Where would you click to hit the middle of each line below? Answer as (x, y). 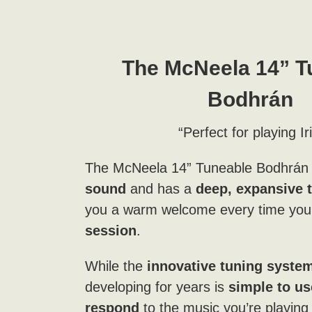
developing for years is (156, 287)
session (110, 230)
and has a (161, 188)
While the (114, 266)
